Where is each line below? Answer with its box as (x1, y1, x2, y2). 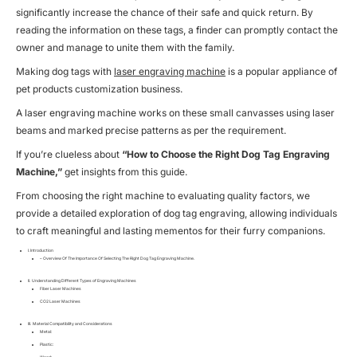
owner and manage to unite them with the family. (16, 41, 234, 53)
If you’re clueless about (16, 147, 120, 160)
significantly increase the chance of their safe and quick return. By (16, 6, 313, 18)
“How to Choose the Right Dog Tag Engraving (120, 147, 330, 160)
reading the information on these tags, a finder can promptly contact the (16, 23, 338, 36)
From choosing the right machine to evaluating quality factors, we (16, 189, 310, 202)
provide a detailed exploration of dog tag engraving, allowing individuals (16, 206, 337, 219)
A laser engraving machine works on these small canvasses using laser (16, 106, 335, 119)
